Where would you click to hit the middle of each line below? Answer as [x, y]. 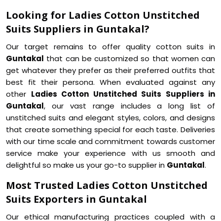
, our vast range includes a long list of [129, 106]
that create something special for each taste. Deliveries [110, 129]
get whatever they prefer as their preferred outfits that [110, 70]
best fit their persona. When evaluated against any [110, 82]
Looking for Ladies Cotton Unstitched [103, 15]
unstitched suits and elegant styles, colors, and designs [110, 118]
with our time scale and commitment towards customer [110, 141]
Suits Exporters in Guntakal [76, 199]
